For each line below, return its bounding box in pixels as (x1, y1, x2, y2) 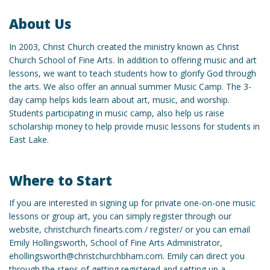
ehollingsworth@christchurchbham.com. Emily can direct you (9, 250, 245, 262)
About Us (9, 14, 71, 33)
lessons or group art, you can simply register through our (9, 210, 231, 222)
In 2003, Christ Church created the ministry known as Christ (9, 40, 239, 52)
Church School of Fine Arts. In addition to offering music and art (9, 54, 257, 66)
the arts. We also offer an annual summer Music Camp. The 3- (9, 80, 251, 92)
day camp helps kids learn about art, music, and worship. (9, 93, 230, 105)
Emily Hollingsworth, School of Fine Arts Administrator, (9, 237, 222, 249)
